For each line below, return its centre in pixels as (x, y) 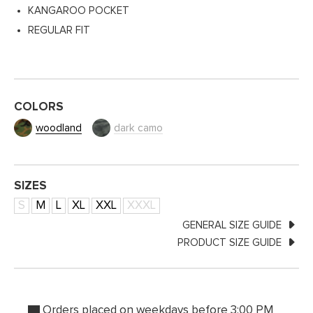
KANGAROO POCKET (79, 11)
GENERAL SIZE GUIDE (233, 226)
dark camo (138, 129)
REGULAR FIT (59, 31)
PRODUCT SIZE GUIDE (231, 243)
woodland (59, 129)
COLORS (39, 108)
